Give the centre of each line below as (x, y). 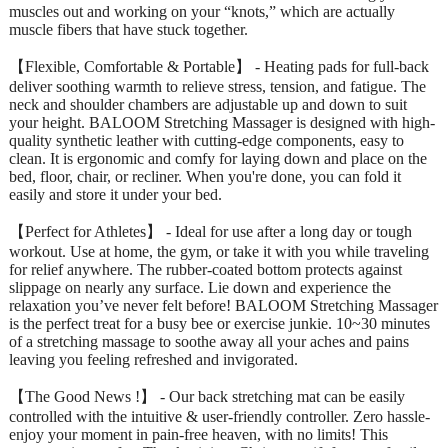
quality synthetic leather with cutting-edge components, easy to (206, 140)
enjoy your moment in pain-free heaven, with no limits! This (198, 434)
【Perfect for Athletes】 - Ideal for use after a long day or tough (210, 231)
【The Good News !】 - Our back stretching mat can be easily (207, 396)
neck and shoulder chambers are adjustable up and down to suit (208, 104)
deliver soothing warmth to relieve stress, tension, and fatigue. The (217, 86)
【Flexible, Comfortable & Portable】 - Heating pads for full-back (219, 66)
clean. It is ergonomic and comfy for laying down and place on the (218, 158)
